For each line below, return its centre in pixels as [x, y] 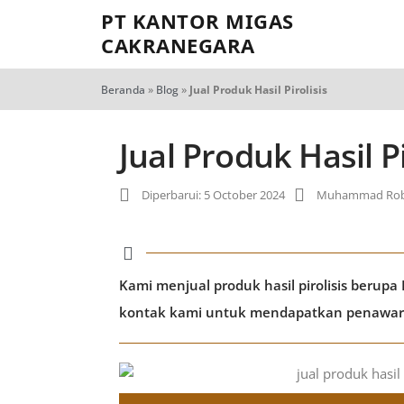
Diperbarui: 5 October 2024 [213, 195]
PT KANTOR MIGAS [197, 21]
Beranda [123, 90]
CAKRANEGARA [178, 45]
